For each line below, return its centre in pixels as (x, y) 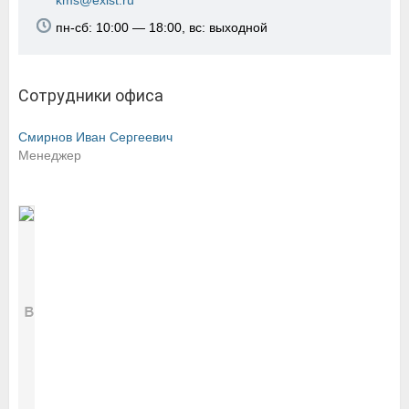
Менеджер (50, 155)
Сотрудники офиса (91, 95)
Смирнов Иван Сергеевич (95, 137)
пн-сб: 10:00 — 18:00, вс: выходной (162, 27)
